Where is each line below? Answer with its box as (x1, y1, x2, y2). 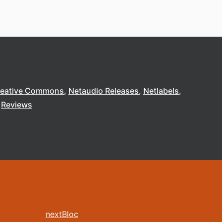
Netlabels (143, 86, 179, 96)
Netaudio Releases (68, 86, 139, 96)
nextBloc (46, 209, 78, 219)
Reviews (1, 100, 32, 110)
